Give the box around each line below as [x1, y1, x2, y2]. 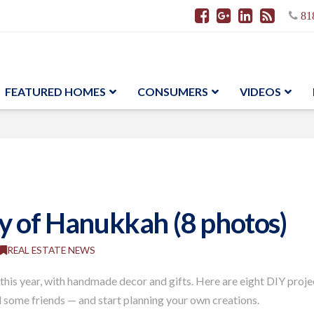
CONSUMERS [137, 85, 208, 98]
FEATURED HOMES [5, 85, 106, 98]
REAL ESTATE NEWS [7, 244, 95, 256]
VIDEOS [240, 85, 281, 98]
